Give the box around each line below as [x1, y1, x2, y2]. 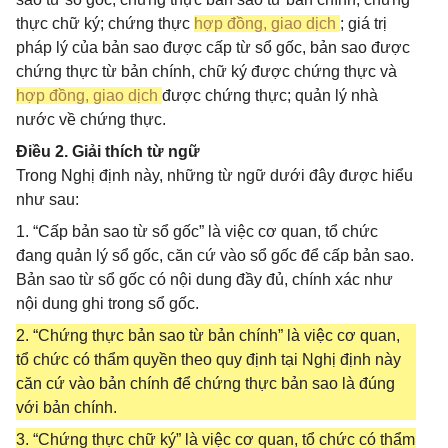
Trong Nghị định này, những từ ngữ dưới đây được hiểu [16, 167, 413, 184]
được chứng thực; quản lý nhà [162, 87, 378, 104]
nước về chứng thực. [16, 111, 166, 128]
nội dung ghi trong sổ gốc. [16, 295, 199, 312]
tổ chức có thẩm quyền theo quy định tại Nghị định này [16, 351, 401, 368]
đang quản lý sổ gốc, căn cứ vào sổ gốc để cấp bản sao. [16, 247, 414, 264]
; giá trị [340, 15, 387, 32]
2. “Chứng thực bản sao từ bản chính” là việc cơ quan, [16, 327, 400, 344]
